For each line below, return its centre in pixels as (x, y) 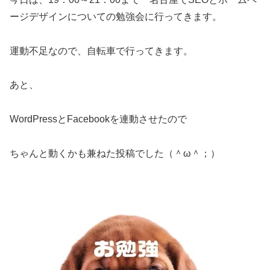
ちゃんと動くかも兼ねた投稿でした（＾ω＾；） (115, 154)
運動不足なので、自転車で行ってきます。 (101, 51)
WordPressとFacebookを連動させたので (98, 119)
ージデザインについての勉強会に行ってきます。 (116, 16)
